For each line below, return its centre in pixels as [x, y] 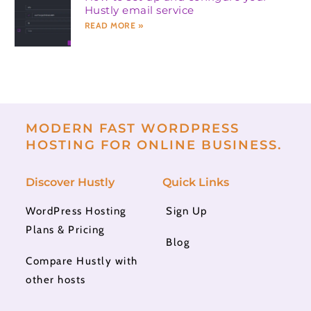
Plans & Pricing [65, 230]
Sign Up [187, 211]
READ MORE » [114, 25]
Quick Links [196, 182]
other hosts [56, 280]
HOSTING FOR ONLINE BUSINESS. [154, 144]
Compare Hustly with [82, 261]
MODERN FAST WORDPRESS [133, 128]
